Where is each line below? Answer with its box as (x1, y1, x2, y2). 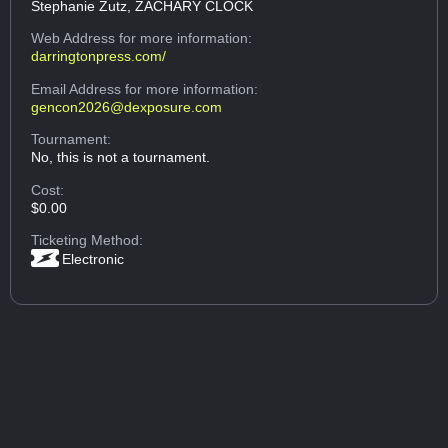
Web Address (31, 30, 120, 47)
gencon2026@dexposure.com (31, 98, 223, 115)
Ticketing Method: (31, 231, 144, 248)
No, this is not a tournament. (31, 149, 211, 166)
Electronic (62, 250, 125, 267)
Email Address (31, 80, 126, 97)
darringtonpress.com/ (31, 48, 167, 65)
